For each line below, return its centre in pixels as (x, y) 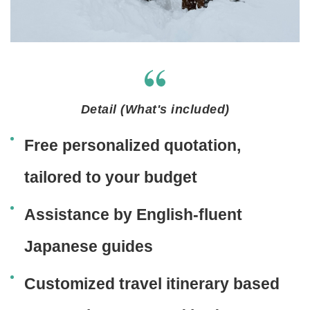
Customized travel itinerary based (152, 283)
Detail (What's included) (155, 109)
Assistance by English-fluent (133, 214)
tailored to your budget (111, 177)
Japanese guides (89, 246)
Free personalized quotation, (133, 145)
